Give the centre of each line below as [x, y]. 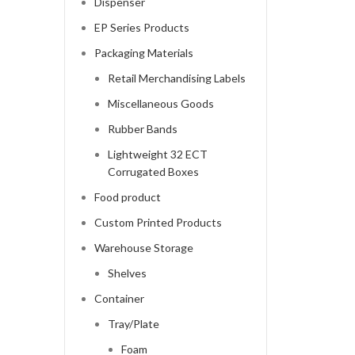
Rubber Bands [142, 129]
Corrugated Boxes [153, 172]
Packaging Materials [143, 53]
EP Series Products [141, 28]
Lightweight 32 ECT [157, 155]
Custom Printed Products [158, 223]
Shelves [127, 273]
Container [119, 299]
